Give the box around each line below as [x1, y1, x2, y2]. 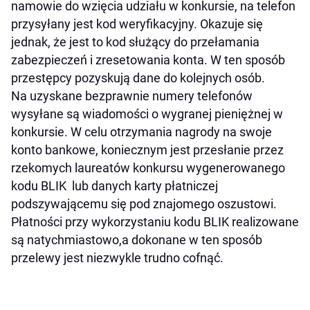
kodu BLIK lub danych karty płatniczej [11, 179, 218, 194]
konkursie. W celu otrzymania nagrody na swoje [11, 125, 272, 140]
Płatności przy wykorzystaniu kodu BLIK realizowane [11, 215, 299, 230]
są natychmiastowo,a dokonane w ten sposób [11, 232, 262, 248]
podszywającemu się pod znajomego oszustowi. [11, 197, 277, 212]
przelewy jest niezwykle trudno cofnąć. [11, 250, 224, 266]
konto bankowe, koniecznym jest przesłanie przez [11, 143, 284, 158]
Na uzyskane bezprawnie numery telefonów [11, 89, 253, 104]
